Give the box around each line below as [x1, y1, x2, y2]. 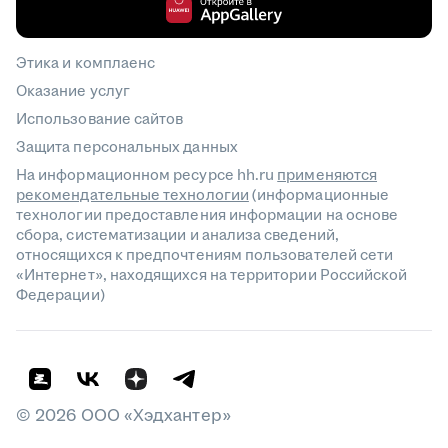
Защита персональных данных [16, 137, 238, 158]
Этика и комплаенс [16, 53, 156, 74]
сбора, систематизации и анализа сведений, [16, 225, 339, 246]
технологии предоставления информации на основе [16, 205, 399, 226]
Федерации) [16, 285, 105, 306]
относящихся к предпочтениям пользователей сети [16, 245, 394, 266]
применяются [277, 165, 378, 186]
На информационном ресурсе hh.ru [16, 165, 275, 186]
